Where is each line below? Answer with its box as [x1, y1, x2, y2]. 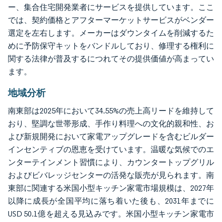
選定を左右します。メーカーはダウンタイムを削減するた [8, 28, 214, 38]
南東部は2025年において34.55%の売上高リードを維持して [8, 106, 214, 115]
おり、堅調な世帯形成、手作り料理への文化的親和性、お [8, 118, 214, 128]
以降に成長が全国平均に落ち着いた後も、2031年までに [8, 196, 214, 206]
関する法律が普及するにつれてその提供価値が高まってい [8, 54, 214, 63]
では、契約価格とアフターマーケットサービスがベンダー [8, 15, 214, 25]
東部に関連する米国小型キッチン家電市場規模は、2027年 [8, 183, 214, 193]
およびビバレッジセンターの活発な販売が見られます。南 [8, 170, 214, 180]
